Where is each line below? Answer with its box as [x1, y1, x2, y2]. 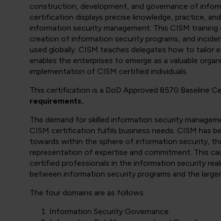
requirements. [30, 96, 83, 106]
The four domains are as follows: [30, 188, 145, 197]
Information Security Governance [49, 207, 169, 216]
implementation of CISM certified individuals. [30, 67, 188, 76]
